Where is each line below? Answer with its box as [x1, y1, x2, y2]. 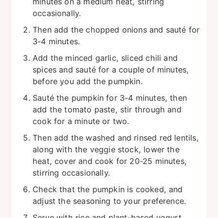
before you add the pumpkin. [33, 76, 143, 86]
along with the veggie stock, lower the [33, 144, 180, 154]
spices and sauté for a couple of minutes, [33, 64, 189, 74]
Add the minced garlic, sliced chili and [33, 53, 178, 63]
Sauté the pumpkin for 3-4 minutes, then [33, 92, 187, 103]
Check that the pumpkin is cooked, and [33, 184, 183, 194]
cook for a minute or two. [33, 116, 129, 126]
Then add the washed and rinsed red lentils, [33, 132, 199, 143]
